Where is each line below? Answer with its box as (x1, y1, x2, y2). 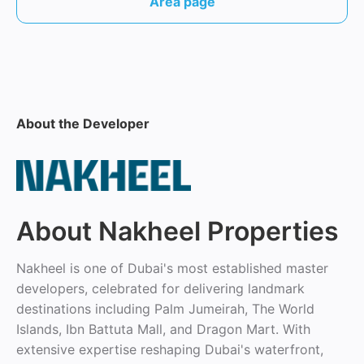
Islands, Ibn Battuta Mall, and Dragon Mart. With (16, 320, 310, 337)
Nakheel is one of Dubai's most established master (16, 259, 328, 276)
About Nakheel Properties (16, 214, 339, 247)
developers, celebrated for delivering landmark (16, 279, 305, 297)
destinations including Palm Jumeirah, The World (16, 300, 314, 317)
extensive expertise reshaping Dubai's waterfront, (16, 340, 323, 357)
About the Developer (16, 115, 149, 132)
